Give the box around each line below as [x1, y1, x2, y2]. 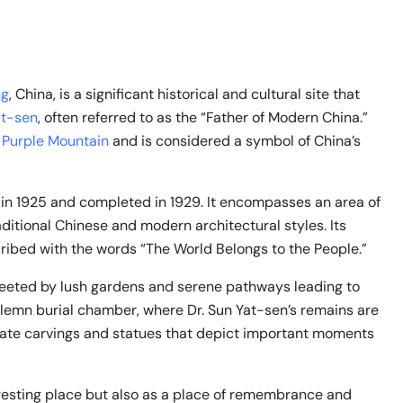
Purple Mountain [2, 130, 109, 150]
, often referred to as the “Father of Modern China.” [38, 107, 368, 127]
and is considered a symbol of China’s [109, 130, 361, 150]
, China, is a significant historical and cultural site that [9, 84, 360, 103]
